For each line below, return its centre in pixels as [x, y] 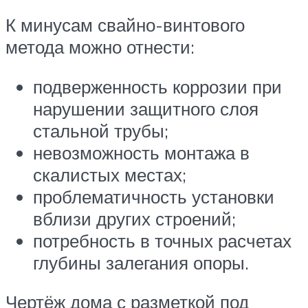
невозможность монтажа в [141, 152]
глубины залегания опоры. [141, 262]
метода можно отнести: [100, 47]
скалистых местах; [110, 174]
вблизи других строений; [134, 218]
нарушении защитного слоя [146, 108]
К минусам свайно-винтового [125, 25]
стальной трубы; [101, 130]
